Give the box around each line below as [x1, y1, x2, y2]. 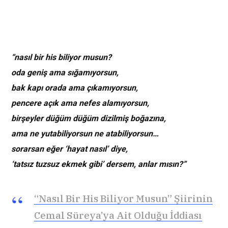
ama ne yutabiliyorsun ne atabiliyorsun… [11, 129, 159, 139]
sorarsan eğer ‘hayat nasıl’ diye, [11, 144, 128, 154]
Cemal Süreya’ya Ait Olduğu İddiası [34, 209, 202, 222]
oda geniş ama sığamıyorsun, [11, 68, 119, 78]
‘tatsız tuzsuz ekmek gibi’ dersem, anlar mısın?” [11, 159, 186, 169]
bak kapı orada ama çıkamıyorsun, [11, 83, 138, 93]
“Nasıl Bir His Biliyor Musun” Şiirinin [34, 192, 213, 205]
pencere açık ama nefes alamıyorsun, [11, 98, 149, 108]
